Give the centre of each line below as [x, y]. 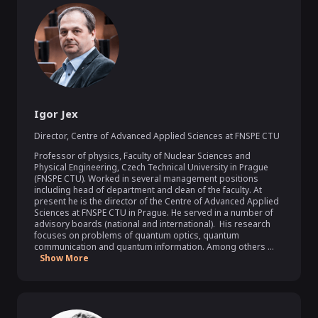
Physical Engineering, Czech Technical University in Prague [151, 167]
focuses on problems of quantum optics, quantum [137, 235]
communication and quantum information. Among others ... [154, 247]
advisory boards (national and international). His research [152, 224]
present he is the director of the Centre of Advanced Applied [157, 201]
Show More [64, 258]
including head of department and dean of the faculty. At [148, 190]
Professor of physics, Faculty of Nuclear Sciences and [142, 156]
